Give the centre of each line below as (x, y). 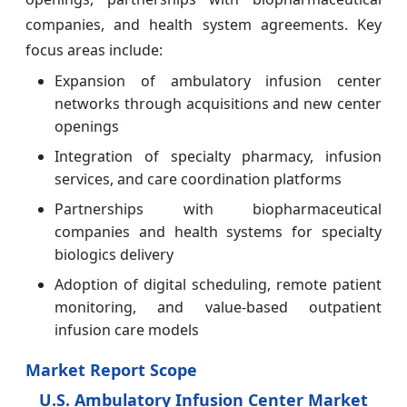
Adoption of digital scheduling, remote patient (218, 284)
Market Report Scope (114, 369)
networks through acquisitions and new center (218, 103)
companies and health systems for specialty (218, 231)
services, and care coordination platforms (198, 179)
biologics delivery (114, 254)
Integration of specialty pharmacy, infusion (218, 156)
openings (87, 126)
